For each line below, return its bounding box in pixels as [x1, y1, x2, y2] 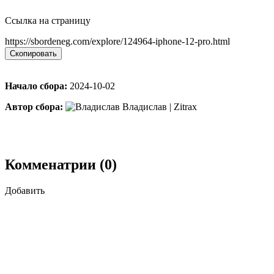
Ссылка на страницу [5, 15, 91, 26]
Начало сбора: [5, 80, 67, 91]
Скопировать [10, 48, 57, 58]
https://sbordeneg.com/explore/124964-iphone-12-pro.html [5, 35, 230, 46]
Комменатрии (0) [5, 156, 117, 172]
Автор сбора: [5, 101, 63, 112]
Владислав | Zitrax [120, 101, 197, 112]
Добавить [5, 185, 45, 196]
